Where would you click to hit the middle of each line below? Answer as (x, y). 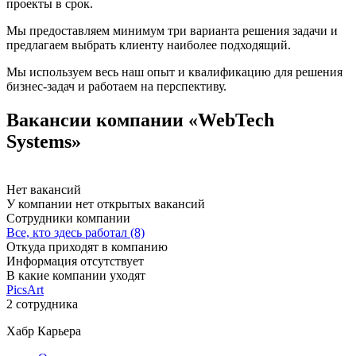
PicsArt (25, 289)
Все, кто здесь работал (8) (75, 232)
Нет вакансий (44, 189)
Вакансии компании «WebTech (140, 120)
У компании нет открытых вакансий (106, 203)
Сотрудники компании (68, 218)
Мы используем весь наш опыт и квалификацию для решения (174, 72)
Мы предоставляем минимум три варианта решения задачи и (172, 30)
